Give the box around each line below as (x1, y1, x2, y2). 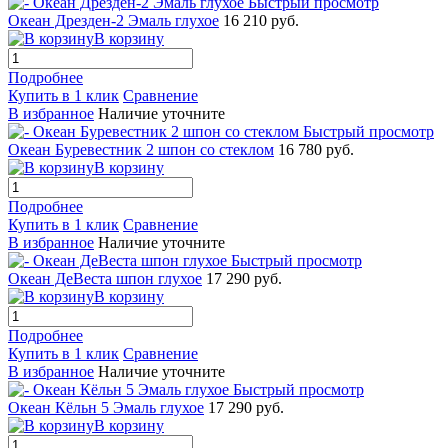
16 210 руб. (223, 11, 299, 29)
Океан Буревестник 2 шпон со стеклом (8, 140, 274, 158)
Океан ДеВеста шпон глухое (8, 269, 202, 287)
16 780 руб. (278, 140, 354, 158)
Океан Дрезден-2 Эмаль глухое (8, 11, 219, 29)
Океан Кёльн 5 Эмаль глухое (8, 398, 204, 416)
